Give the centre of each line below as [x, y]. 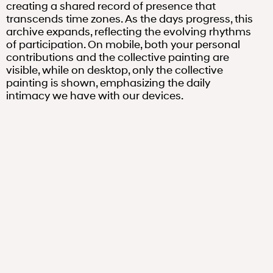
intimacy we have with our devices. [94, 95]
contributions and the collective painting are [117, 57]
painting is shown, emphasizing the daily [108, 83]
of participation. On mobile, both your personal [123, 44]
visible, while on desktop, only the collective [114, 70]
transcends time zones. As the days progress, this [129, 19]
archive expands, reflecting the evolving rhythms [128, 31]
